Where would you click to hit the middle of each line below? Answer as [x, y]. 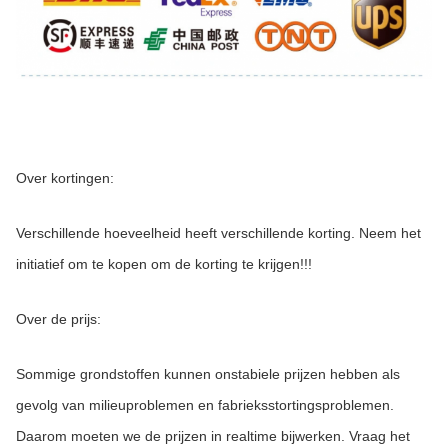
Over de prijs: [58, 318]
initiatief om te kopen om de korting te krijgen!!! [164, 263]
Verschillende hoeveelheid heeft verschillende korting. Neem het [218, 232]
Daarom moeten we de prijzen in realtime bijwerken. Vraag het [213, 436]
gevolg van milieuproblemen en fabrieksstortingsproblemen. [205, 405]
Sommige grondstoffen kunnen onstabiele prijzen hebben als [208, 374]
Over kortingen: [65, 177]
